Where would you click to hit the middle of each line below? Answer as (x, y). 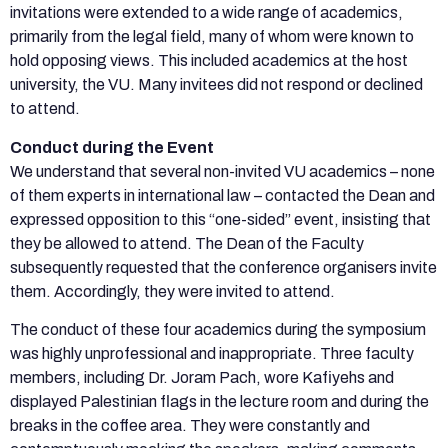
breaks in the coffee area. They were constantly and (190, 425)
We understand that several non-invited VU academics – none (222, 171)
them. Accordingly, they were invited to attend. (174, 291)
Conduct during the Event (112, 147)
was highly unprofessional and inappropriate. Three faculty (212, 353)
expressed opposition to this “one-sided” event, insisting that (220, 219)
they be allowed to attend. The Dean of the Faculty (187, 243)
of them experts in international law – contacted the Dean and (222, 195)
